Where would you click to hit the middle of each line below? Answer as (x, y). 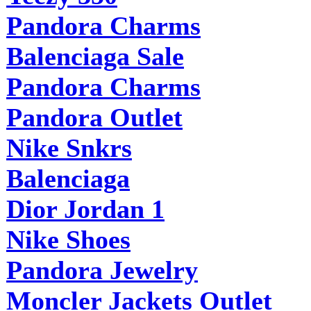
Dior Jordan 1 (85, 209)
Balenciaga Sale (95, 56)
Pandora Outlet (94, 117)
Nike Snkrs (69, 148)
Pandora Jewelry (102, 270)
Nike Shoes (68, 239)
